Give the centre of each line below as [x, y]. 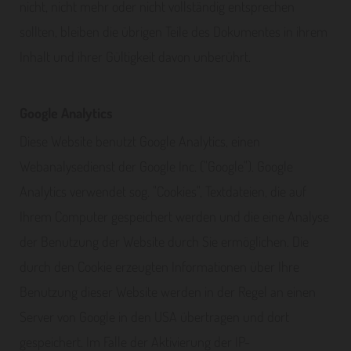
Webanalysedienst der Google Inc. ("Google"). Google [156, 166]
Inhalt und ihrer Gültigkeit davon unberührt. [137, 56]
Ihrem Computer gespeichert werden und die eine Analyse [174, 216]
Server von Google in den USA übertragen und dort [154, 317]
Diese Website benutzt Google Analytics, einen [140, 141]
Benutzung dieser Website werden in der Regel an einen [168, 291]
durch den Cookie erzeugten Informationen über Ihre [159, 266]
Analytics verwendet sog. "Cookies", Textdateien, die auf [163, 191]
